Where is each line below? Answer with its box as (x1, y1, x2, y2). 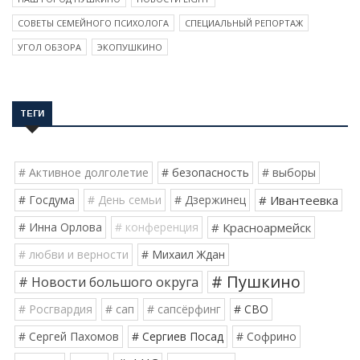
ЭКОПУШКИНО (97, 41, 162, 54)
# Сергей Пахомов (18, 329, 119, 345)
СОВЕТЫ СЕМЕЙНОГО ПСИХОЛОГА (18, 17, 169, 30)
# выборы (262, 165, 316, 181)
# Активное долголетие (18, 165, 149, 181)
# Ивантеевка (259, 192, 338, 209)
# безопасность (162, 165, 249, 181)
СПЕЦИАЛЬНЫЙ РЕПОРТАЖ (185, 17, 303, 30)
